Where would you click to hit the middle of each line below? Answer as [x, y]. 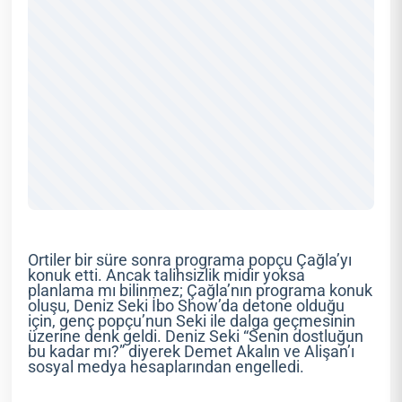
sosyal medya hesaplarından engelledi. [166, 367]
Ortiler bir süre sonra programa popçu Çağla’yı [190, 261]
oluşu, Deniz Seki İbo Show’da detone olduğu [187, 306]
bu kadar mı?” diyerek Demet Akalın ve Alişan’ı [192, 352]
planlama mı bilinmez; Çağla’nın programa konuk [201, 291]
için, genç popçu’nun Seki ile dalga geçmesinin [192, 322]
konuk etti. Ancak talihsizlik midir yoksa [167, 276]
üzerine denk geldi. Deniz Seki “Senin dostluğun [196, 337]
